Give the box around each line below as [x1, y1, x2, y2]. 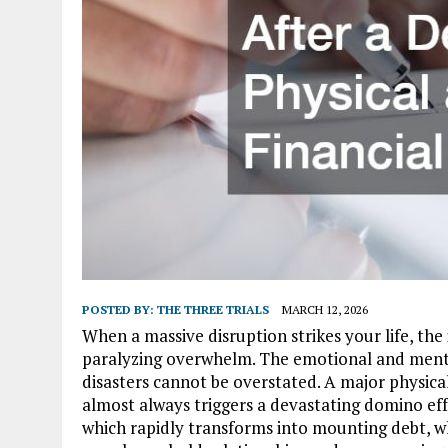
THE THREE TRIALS [157, 301, 269, 317]
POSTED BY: [82, 301, 157, 317]
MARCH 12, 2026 [282, 301, 368, 317]
